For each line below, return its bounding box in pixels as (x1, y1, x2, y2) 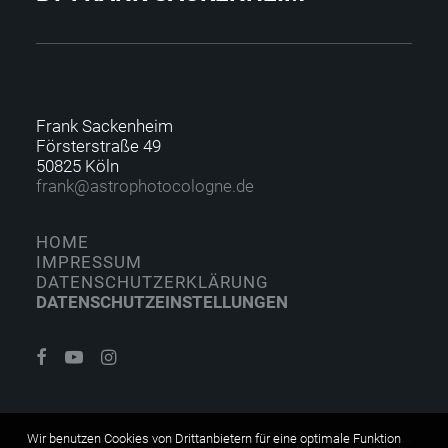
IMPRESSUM (36, 252, 142, 272)
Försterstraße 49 (36, 136, 161, 156)
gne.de (205, 176, 254, 196)
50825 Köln (36, 156, 119, 176)
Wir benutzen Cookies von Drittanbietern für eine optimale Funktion (27, 431, 401, 446)
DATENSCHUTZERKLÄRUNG (36, 272, 269, 292)
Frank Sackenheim (36, 116, 173, 136)
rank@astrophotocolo (42, 176, 205, 196)
